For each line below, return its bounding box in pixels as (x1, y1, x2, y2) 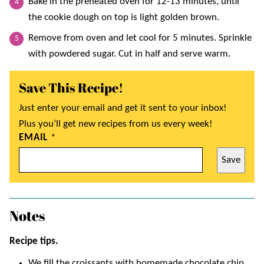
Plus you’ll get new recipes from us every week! (19, 118, 213, 129)
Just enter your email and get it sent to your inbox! (19, 103, 227, 113)
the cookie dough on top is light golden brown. (28, 12, 219, 22)
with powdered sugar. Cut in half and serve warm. (28, 48, 230, 59)
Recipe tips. (9, 236, 58, 246)
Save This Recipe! (19, 78, 123, 96)
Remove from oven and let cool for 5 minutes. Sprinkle (28, 32, 252, 43)
